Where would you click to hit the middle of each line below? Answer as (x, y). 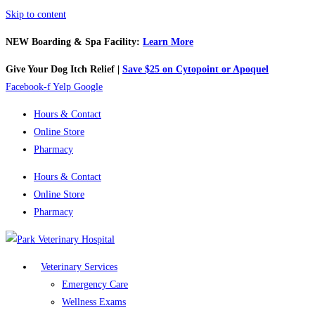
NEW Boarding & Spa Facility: (74, 42)
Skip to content (36, 14)
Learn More (168, 42)
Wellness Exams (94, 302)
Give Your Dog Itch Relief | (64, 69)
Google (88, 87)
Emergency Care (95, 284)
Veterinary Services (79, 267)
